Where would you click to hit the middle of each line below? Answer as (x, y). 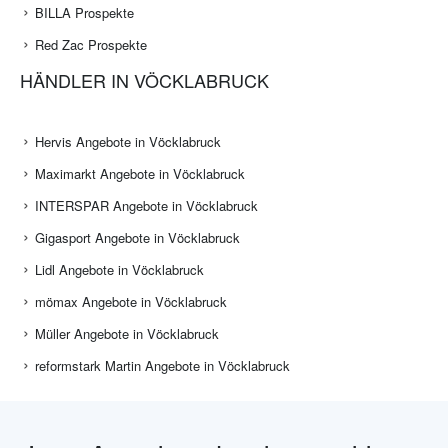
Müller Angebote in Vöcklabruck (127, 334)
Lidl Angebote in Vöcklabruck (119, 270)
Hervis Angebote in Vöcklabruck (128, 142)
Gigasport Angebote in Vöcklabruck (137, 238)
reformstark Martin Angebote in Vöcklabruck (162, 366)
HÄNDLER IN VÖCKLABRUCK (144, 80)
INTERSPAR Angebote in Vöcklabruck (146, 206)
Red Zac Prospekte (91, 45)
